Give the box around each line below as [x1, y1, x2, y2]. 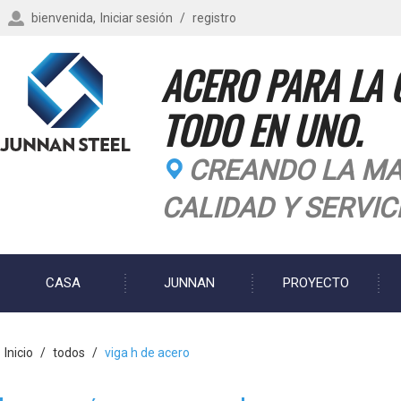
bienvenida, [31, 11, 96, 25]
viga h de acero [105, 346, 190, 360]
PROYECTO [283, 275, 350, 291]
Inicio [4, 346, 33, 360]
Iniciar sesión [100, 11, 173, 25]
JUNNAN [164, 275, 216, 291]
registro [192, 11, 236, 25]
